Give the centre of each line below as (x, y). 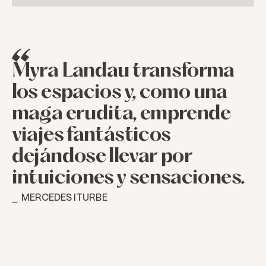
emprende (185, 114)
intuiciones (63, 178)
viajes (37, 136)
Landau (95, 72)
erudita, (101, 114)
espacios (81, 93)
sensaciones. (187, 178)
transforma (183, 72)
